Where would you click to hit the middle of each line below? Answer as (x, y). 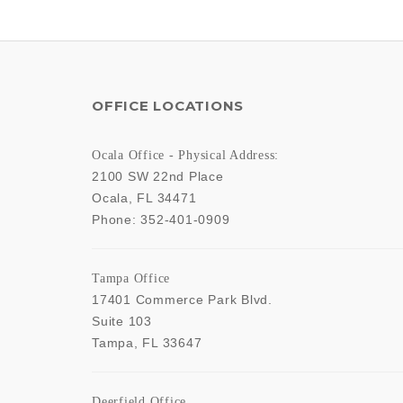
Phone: (116, 220)
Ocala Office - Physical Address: (185, 156)
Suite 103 (122, 322)
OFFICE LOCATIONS (168, 106)
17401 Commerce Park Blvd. (182, 300)
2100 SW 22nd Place (158, 177)
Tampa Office (131, 279)
